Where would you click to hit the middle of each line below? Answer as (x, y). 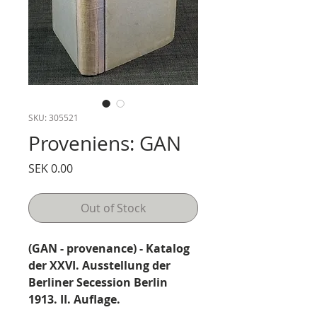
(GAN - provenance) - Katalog (109, 248)
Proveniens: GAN (105, 143)
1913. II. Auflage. (74, 299)
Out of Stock (113, 208)
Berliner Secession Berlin (98, 282)
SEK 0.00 (51, 168)
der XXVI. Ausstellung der (99, 265)
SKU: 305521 (53, 117)
